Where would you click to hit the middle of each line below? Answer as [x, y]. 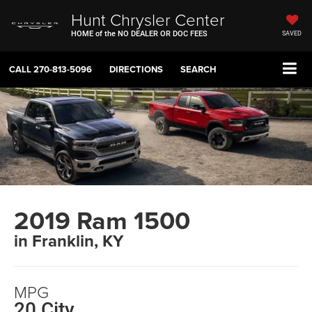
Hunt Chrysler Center [148, 19]
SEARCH [198, 70]
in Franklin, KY [69, 241]
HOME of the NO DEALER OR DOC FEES [139, 33]
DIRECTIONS [136, 70]
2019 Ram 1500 [102, 220]
